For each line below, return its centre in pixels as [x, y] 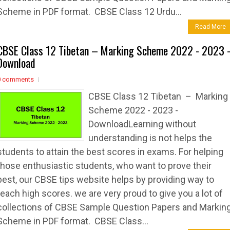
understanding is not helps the [150, 138]
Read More [210, 27]
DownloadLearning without [142, 124]
